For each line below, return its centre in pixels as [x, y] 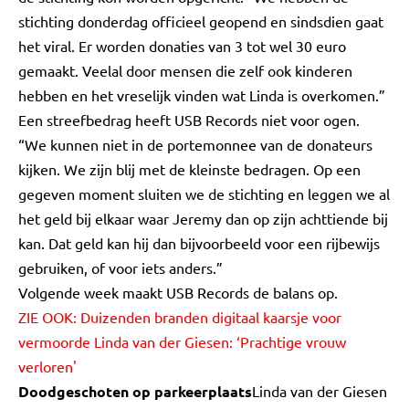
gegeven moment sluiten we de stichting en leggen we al [204, 194]
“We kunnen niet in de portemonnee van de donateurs [195, 144]
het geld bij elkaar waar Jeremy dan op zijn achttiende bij [203, 218]
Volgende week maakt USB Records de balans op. [178, 292]
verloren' [47, 366]
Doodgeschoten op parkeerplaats [135, 391]
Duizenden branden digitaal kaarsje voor [211, 317]
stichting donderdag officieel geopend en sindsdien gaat [201, 21]
